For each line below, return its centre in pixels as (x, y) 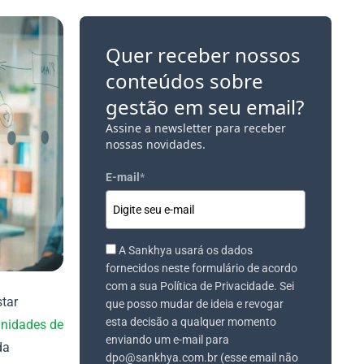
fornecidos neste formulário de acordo (201, 269)
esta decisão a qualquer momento (191, 322)
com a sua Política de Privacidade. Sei (200, 286)
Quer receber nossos (203, 55)
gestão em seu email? (205, 107)
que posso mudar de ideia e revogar (195, 304)
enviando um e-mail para (167, 340)
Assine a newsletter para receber (196, 128)
